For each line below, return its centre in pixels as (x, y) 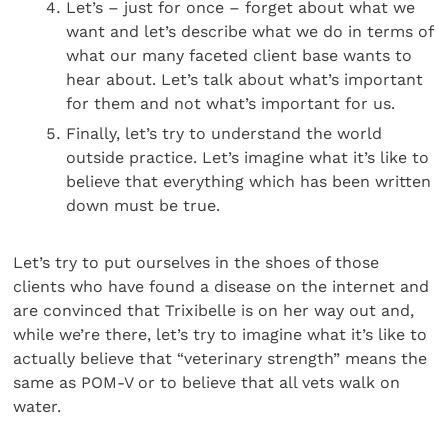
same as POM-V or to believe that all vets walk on (207, 383)
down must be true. (143, 206)
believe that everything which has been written (249, 182)
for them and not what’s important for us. (231, 103)
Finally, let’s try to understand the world (224, 134)
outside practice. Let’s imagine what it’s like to (248, 158)
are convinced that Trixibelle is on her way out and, (214, 311)
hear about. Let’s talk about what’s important (245, 79)
